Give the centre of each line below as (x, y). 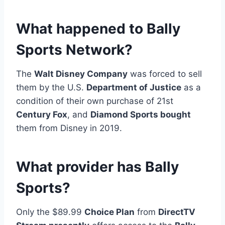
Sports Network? (74, 49)
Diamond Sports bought (141, 114)
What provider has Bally (97, 166)
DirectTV (177, 212)
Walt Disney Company (81, 74)
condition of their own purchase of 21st (95, 101)
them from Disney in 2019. (69, 128)
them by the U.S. (51, 87)
